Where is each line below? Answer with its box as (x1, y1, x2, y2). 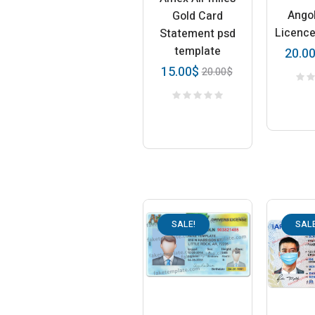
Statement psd (160, 25, 236, 42)
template (174, 42, 221, 60)
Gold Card (172, 7, 224, 25)
